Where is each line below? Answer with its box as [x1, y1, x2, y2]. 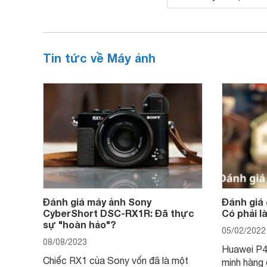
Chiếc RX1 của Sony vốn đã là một [43, 255, 188, 266]
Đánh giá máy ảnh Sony [43, 196, 151, 207]
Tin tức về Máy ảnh [43, 51, 156, 65]
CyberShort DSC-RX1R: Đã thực [43, 207, 194, 219]
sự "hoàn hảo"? [43, 219, 116, 230]
